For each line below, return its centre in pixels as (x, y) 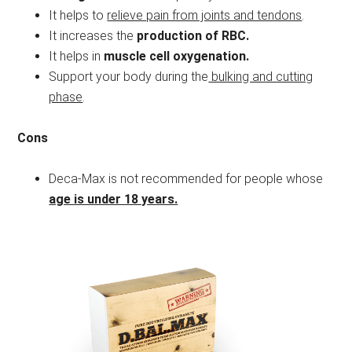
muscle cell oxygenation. (177, 56)
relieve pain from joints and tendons (205, 15)
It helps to (78, 15)
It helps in (77, 56)
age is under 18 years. (114, 199)
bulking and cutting (261, 76)
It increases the (93, 35)
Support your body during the (129, 76)
